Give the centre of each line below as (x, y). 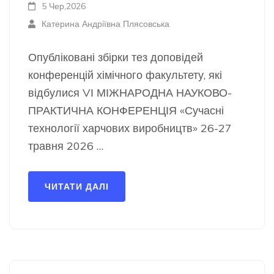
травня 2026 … (66, 146)
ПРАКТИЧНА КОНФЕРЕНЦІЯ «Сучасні (126, 110)
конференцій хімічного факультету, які (125, 75)
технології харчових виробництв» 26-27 (130, 128)
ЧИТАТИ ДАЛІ (77, 187)
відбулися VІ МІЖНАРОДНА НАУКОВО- (130, 93)
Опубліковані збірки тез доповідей (116, 57)
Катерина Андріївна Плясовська (106, 24)
